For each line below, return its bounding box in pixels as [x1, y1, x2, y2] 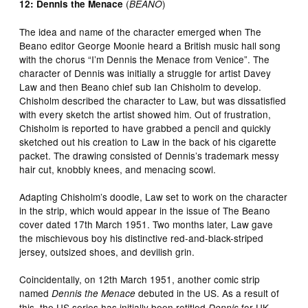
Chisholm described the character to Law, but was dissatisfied [19, 93, 287, 107]
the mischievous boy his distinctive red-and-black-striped [19, 230, 264, 245]
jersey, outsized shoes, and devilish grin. [19, 244, 195, 258]
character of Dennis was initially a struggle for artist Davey [19, 65, 272, 80]
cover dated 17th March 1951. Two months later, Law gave [19, 217, 274, 231]
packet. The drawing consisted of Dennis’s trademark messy [19, 148, 280, 162]
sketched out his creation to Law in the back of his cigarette [19, 134, 277, 148]
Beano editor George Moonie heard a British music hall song [19, 38, 281, 52]
